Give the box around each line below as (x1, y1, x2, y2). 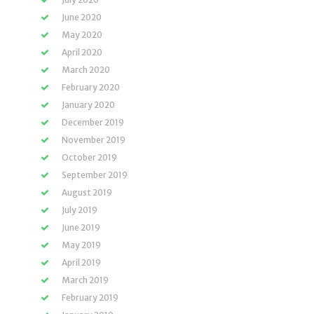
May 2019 (62, 240, 101, 250)
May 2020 (62, 29, 102, 40)
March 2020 (62, 64, 110, 75)
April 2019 (62, 257, 101, 268)
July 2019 (62, 205, 97, 215)
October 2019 (62, 152, 117, 163)
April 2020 (62, 47, 102, 57)
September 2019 (62, 170, 128, 180)
